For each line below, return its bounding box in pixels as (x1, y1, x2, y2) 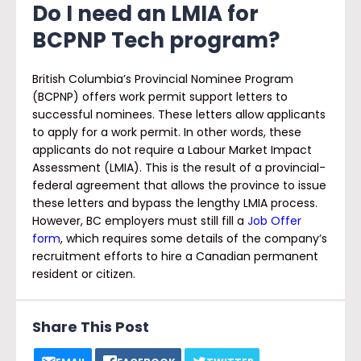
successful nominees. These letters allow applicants (32, 106, 326, 122)
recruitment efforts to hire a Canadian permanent (32, 248, 318, 264)
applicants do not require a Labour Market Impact (32, 142, 312, 158)
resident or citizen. (32, 266, 135, 282)
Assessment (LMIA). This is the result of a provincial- (32, 160, 326, 176)
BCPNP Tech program (32, 26, 268, 55)
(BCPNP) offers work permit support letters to (32, 89, 288, 105)
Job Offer (244, 213, 301, 229)
